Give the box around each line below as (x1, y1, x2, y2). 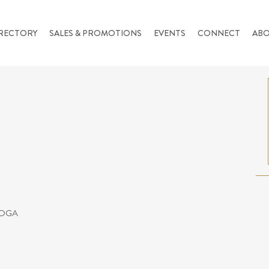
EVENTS (153, 27, 186, 39)
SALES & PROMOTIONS (49, 27, 142, 39)
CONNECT (197, 27, 240, 39)
